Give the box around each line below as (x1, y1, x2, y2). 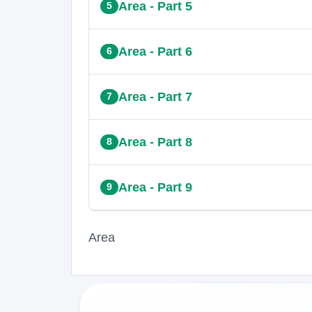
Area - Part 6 (118, 44, 192, 58)
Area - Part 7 (118, 89, 192, 104)
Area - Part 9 (118, 180, 192, 194)
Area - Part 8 (118, 134, 192, 149)
